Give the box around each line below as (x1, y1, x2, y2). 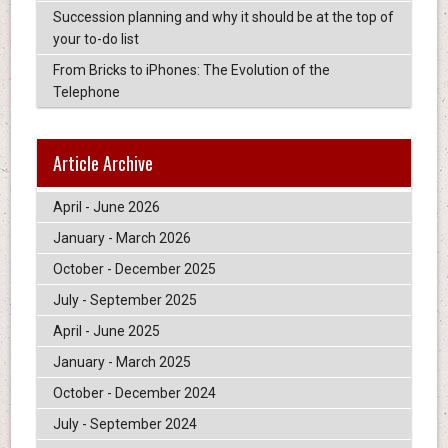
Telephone (52, 84, 120, 101)
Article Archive (52, 149, 153, 176)
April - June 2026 (52, 198, 160, 215)
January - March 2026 (52, 229, 191, 246)
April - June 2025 (52, 322, 160, 339)
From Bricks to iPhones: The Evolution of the (52, 62, 330, 79)
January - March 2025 (52, 353, 191, 370)
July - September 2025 (52, 291, 197, 308)
